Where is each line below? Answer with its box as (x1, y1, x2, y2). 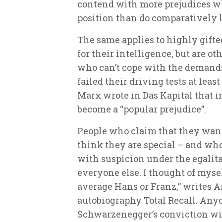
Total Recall (144, 194, 196, 206)
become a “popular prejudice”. (77, 103, 206, 115)
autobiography (77, 194, 144, 206)
